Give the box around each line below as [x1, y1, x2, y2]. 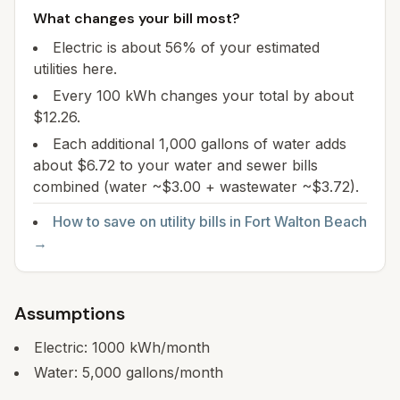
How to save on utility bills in [53, 212, 245, 230]
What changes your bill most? [33, 9, 240, 28]
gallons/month [121, 363, 223, 381]
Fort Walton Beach [245, 212, 367, 230]
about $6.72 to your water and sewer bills [33, 156, 318, 174]
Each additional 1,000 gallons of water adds [53, 135, 346, 153]
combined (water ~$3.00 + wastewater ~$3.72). [33, 178, 359, 196]
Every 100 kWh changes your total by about [53, 87, 354, 104]
